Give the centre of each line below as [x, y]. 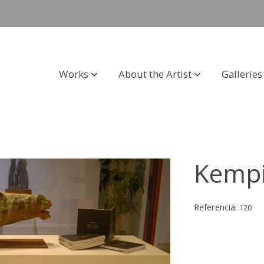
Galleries [242, 74]
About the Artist [155, 74]
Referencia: [217, 207]
